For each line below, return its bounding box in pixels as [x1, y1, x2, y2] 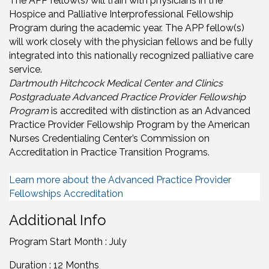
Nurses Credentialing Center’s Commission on [9, 132, 210, 144]
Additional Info [9, 211, 106, 229]
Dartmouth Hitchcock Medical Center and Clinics [9, 77, 223, 89]
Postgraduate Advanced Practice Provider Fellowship [9, 91, 246, 103]
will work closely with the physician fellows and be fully [9, 35, 253, 47]
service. [9, 63, 42, 75]
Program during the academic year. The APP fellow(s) [9, 22, 244, 34]
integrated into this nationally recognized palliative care [9, 49, 253, 61]
